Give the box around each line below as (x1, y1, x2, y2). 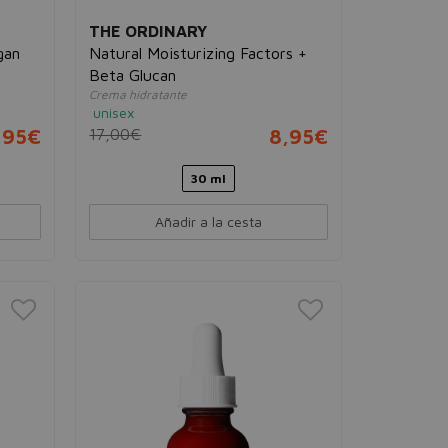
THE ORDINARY (89, 22, 208, 41)
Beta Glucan (89, 66, 177, 85)
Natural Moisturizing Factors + (89, 44, 308, 63)
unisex (93, 104, 135, 122)
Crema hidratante (89, 87, 188, 103)
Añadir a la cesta (155, 213, 263, 231)
